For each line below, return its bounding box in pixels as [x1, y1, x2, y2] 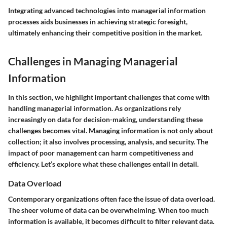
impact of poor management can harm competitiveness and [8, 148, 194, 157]
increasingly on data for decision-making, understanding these [8, 115, 203, 124]
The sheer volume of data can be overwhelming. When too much [8, 205, 209, 214]
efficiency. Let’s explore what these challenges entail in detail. [8, 159, 199, 168]
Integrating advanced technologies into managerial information [8, 6, 206, 15]
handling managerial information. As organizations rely [8, 103, 181, 112]
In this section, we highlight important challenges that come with [8, 92, 210, 101]
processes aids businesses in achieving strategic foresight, [8, 17, 187, 26]
